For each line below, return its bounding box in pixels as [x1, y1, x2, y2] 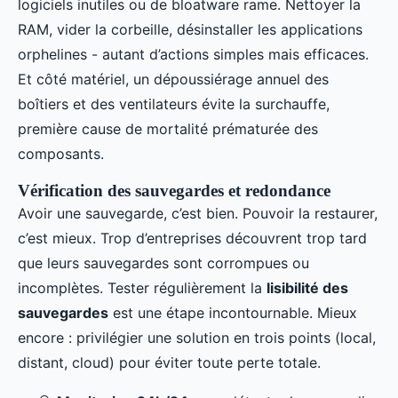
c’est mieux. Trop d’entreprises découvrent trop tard [18, 229, 367, 248]
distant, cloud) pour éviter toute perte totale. [18, 354, 321, 372]
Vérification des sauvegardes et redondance [18, 181, 330, 201]
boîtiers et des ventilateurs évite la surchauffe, [18, 95, 330, 114]
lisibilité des [267, 279, 348, 298]
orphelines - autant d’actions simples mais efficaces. [18, 45, 369, 64]
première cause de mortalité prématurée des [18, 120, 318, 139]
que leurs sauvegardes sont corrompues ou [18, 254, 309, 273]
